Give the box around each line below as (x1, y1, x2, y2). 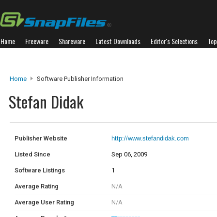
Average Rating (15, 183, 59, 190)
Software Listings (15, 167, 65, 174)
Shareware (59, 36, 85, 46)
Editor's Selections (151, 36, 198, 46)
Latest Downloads (95, 36, 140, 46)
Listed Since (15, 151, 50, 158)
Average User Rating (15, 199, 74, 206)
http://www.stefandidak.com (111, 135, 189, 142)
